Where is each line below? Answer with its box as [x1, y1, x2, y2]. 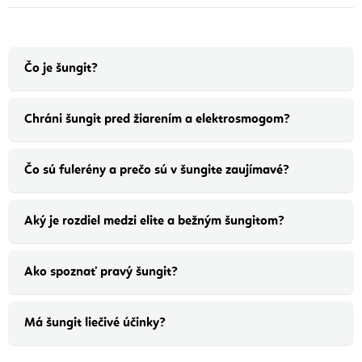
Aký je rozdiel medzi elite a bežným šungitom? [24, 215, 284, 229]
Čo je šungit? [24, 62, 98, 76]
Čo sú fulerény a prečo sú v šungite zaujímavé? [24, 164, 289, 178]
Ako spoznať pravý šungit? [24, 266, 178, 280]
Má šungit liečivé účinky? [24, 317, 166, 330]
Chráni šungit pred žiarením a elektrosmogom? [24, 113, 290, 127]
